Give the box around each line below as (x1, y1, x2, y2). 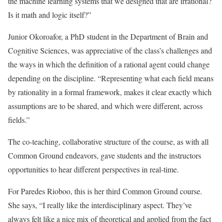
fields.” (8, 114, 30, 125)
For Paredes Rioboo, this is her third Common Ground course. (8, 186, 202, 197)
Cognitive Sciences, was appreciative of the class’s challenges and (8, 45, 212, 56)
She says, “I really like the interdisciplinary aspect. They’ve (8, 200, 192, 211)
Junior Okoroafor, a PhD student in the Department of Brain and (8, 31, 208, 42)
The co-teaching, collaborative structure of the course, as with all (8, 136, 209, 147)
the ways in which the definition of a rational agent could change (8, 59, 210, 70)
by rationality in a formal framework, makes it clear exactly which (8, 87, 212, 98)
